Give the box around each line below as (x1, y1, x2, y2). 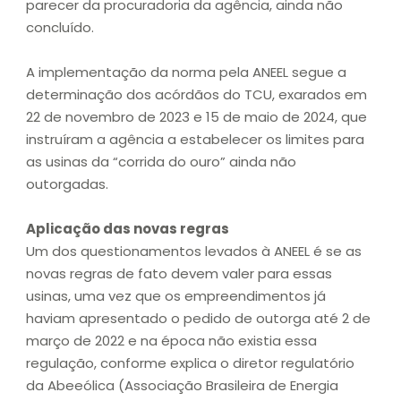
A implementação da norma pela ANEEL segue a (26, 63, 346, 82)
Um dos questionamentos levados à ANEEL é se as (26, 242, 362, 261)
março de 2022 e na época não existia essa (26, 331, 317, 351)
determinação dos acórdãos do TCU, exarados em (26, 85, 367, 105)
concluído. (26, 18, 94, 38)
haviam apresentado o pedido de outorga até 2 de (26, 309, 371, 328)
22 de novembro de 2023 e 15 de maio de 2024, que (26, 107, 367, 127)
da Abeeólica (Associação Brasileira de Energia (26, 376, 338, 396)
